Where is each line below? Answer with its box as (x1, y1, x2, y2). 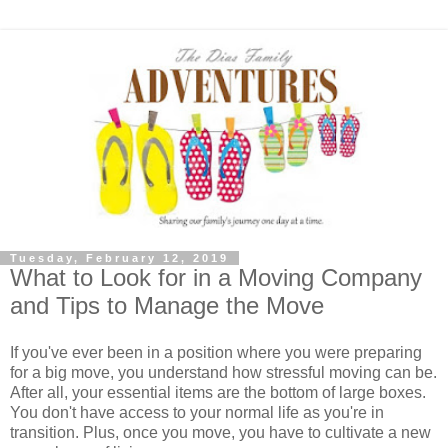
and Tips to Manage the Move (10, 291, 324, 319)
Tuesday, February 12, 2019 (10, 251, 229, 264)
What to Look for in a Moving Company (10, 263, 422, 291)
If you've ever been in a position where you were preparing (10, 344, 422, 362)
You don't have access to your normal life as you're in (10, 404, 384, 422)
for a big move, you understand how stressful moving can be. (10, 364, 437, 382)
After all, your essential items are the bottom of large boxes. (10, 384, 426, 402)
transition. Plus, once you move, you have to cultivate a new (10, 424, 431, 442)
